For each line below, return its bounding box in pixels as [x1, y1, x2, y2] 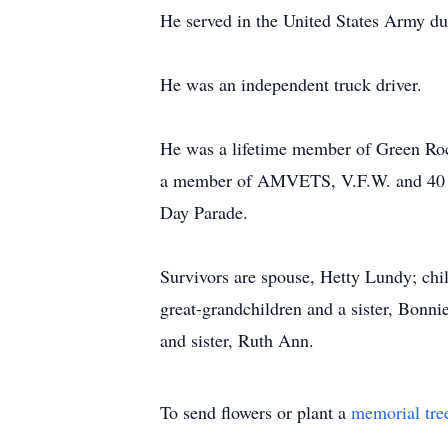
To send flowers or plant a [160, 400, 351, 424]
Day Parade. [160, 200, 248, 224]
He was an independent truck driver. [160, 72, 422, 96]
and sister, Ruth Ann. [160, 328, 314, 352]
